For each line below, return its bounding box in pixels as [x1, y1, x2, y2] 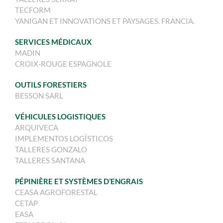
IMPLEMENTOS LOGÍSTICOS [14, 134, 113, 143]
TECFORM [14, 5, 51, 15]
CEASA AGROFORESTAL [14, 188, 98, 197]
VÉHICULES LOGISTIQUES [14, 112, 106, 121]
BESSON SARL [14, 91, 63, 101]
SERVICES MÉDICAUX [14, 37, 92, 47]
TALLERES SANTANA [14, 156, 85, 165]
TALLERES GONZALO [14, 145, 87, 154]
